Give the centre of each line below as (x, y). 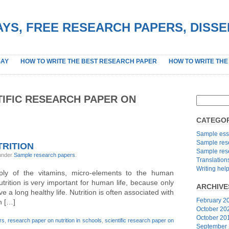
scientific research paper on (139, 220)
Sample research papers (44, 155)
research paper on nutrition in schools (54, 220)
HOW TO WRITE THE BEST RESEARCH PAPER (89, 61)
